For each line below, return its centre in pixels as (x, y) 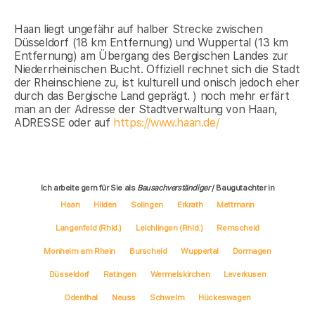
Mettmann (236, 205)
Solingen (147, 205)
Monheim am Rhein (79, 251)
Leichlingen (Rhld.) (169, 228)
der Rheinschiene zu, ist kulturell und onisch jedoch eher (157, 82)
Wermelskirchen (180, 275)
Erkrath (190, 205)
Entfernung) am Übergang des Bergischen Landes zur (151, 56)
